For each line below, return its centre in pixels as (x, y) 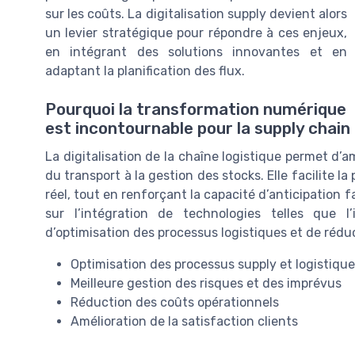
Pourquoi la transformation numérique (196, 110)
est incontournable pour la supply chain (198, 129)
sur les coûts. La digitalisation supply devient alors (196, 14)
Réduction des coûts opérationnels (175, 303)
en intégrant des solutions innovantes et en (196, 52)
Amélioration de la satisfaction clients (184, 322)
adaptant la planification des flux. (145, 71)
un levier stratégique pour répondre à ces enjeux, (196, 33)
